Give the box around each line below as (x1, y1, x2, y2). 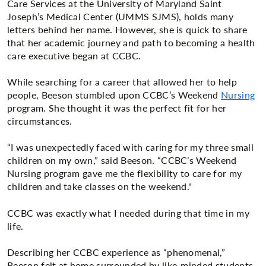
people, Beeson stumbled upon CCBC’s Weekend (7, 88, 221, 102)
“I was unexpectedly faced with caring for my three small (7, 140, 254, 154)
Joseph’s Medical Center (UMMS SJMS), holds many (7, 9, 234, 23)
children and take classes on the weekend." (7, 179, 192, 194)
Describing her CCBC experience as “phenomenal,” (7, 245, 226, 259)
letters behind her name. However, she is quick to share (7, 22, 248, 36)
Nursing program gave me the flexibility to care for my (7, 166, 242, 180)
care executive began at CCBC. (7, 48, 141, 62)
